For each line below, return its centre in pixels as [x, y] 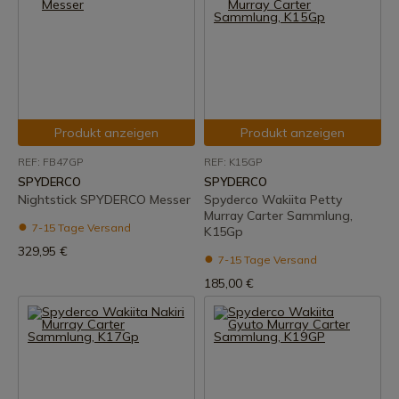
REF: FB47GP [50, 162]
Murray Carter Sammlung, [278, 216]
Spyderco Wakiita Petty [273, 199]
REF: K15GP [233, 162]
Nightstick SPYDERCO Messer [104, 199]
